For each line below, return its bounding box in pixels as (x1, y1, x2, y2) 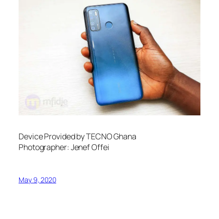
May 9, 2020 (19, 175, 56, 185)
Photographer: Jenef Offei (19, 142, 109, 153)
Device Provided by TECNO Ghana (19, 131, 136, 142)
